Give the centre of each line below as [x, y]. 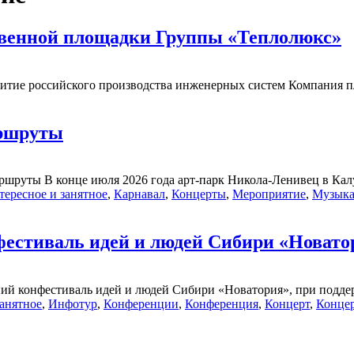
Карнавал [139, 194]
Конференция [222, 304]
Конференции [141, 304]
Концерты [199, 194]
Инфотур [73, 304]
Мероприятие [269, 194]
